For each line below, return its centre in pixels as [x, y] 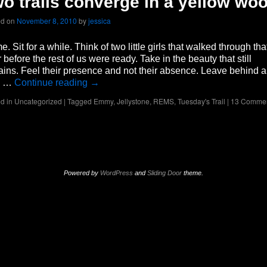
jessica [100, 21]
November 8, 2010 [47, 21]
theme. [193, 173]
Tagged [80, 101]
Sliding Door [164, 173]
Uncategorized [38, 101]
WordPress [117, 173]
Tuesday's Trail [201, 101]
